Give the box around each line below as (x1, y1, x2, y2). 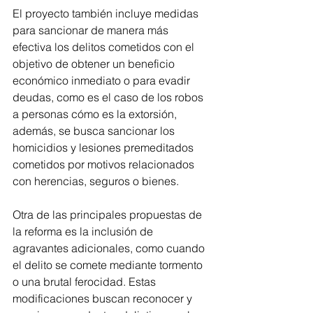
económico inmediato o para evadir (13, 73, 193, 88)
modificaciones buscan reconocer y (13, 291, 195, 306)
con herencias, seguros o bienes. (13, 174, 179, 189)
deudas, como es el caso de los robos (13, 90, 206, 105)
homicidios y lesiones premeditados (13, 140, 196, 155)
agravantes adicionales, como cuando (13, 241, 208, 256)
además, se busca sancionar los (13, 124, 177, 138)
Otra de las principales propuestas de (13, 208, 205, 222)
